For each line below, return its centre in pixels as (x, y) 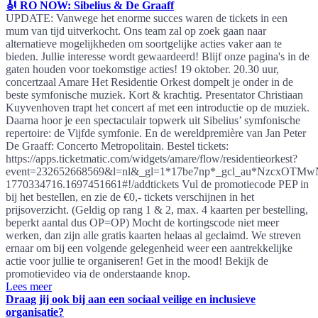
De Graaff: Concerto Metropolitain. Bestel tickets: (117, 146)
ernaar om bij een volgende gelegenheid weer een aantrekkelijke (149, 248)
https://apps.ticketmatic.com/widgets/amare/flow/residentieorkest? (152, 158)
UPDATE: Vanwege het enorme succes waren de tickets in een (147, 18)
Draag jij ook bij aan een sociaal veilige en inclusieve (131, 299)
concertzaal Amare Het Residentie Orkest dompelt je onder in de (149, 82)
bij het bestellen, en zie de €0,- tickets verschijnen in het (130, 197)
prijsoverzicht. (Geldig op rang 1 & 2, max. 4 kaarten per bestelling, (157, 209)
